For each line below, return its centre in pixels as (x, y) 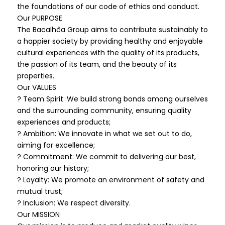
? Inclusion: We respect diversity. (74, 203)
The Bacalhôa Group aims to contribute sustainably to (112, 30)
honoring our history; (53, 168)
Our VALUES (36, 87)
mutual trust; (40, 191)
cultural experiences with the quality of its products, (108, 53)
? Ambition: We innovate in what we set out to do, (104, 134)
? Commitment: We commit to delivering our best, (106, 157)
